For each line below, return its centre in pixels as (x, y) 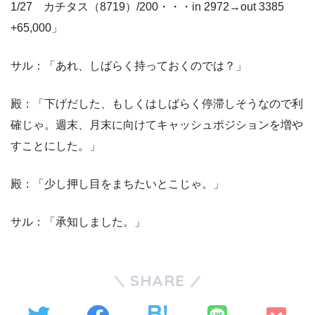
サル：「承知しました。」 (78, 222)
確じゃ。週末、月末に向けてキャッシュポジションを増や (157, 125)
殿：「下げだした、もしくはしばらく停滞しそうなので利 (157, 104)
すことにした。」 (56, 146)
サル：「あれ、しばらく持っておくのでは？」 (129, 66)
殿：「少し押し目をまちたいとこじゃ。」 (117, 184)
